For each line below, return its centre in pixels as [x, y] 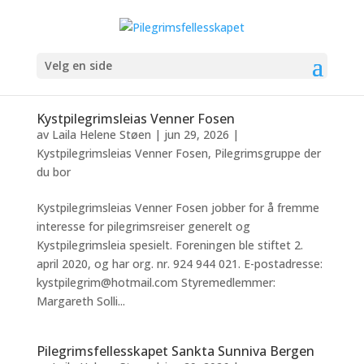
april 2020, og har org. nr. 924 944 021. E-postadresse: [179, 264]
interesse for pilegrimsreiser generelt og [143, 226]
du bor [53, 172]
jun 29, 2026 [196, 134]
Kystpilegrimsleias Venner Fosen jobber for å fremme [178, 208]
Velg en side [78, 65]
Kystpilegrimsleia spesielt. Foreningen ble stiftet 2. [169, 245]
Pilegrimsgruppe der [267, 153]
